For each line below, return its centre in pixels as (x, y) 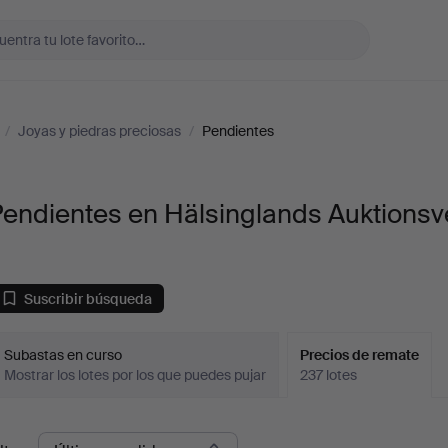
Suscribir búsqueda (88, 298)
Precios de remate (360, 355)
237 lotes (329, 375)
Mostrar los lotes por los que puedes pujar (135, 375)
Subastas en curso (63, 355)
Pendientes (238, 131)
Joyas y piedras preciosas (99, 131)
